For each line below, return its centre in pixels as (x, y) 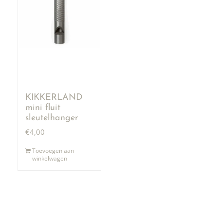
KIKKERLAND (54, 97)
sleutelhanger (52, 118)
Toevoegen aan (53, 150)
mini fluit (43, 108)
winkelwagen (50, 158)
